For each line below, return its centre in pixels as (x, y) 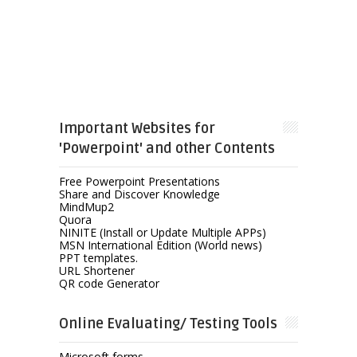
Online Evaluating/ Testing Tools (168, 323)
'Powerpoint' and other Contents (167, 148)
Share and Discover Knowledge (139, 194)
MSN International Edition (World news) (160, 245)
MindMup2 (86, 206)
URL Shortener (96, 270)
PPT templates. (98, 257)
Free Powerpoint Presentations (139, 181)
